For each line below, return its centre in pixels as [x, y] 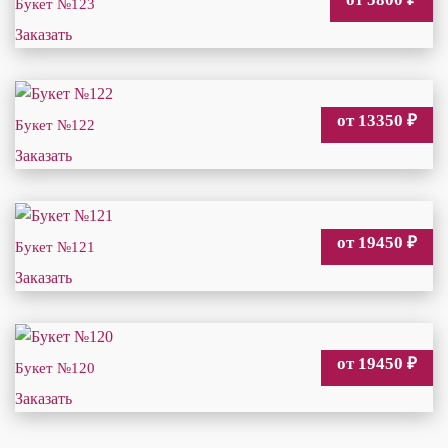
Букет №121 [55, 246]
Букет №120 [55, 368]
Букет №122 [55, 125]
